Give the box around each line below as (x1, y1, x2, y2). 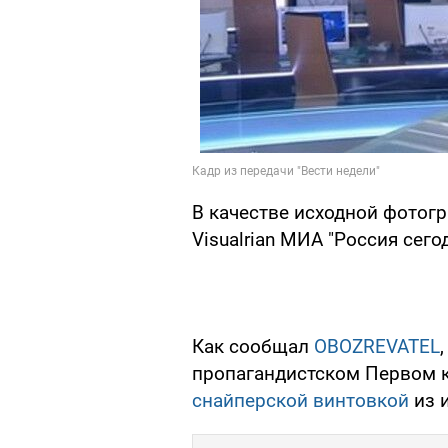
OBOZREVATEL (314, 335, 440, 359)
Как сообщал (192, 335, 314, 359)
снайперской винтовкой (192, 389, 409, 413)
